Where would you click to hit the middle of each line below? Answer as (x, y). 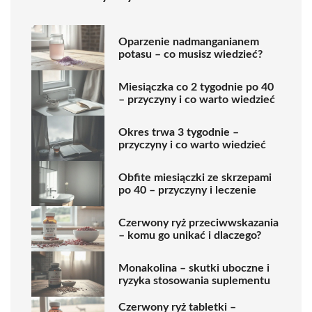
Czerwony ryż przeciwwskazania (198, 223)
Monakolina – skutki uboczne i (194, 268)
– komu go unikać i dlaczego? (190, 235)
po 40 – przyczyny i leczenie (187, 190)
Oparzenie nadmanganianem (189, 41)
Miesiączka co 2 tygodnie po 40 (196, 87)
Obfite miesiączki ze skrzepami (195, 177)
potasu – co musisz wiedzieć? (190, 54)
